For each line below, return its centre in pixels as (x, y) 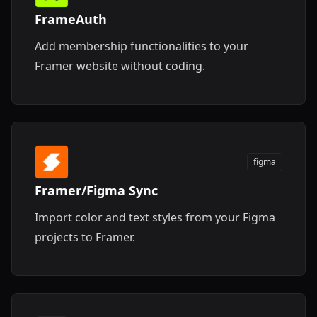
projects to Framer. (85, 237)
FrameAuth (71, 19)
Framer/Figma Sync (96, 190)
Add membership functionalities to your (142, 46)
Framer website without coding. (120, 66)
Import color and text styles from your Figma (155, 217)
